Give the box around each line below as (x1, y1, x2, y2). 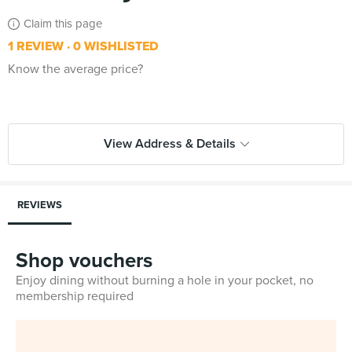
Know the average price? (8, 61, 143, 77)
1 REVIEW (8, 38, 64, 54)
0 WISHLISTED (70, 38, 159, 54)
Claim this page (24, 16, 102, 31)
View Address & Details (103, 136, 236, 152)
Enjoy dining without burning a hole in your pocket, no (16, 273, 313, 288)
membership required (16, 288, 134, 304)
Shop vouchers (16, 248, 152, 273)
